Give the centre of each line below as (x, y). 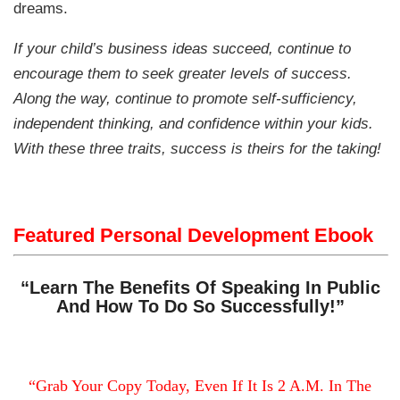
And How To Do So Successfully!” (200, 307)
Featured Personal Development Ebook (194, 235)
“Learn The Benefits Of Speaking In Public (200, 288)
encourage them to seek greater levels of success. (183, 74)
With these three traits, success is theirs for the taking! (198, 149)
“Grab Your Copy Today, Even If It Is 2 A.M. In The (200, 385)
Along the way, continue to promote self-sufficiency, (186, 99)
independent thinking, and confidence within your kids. (194, 124)
